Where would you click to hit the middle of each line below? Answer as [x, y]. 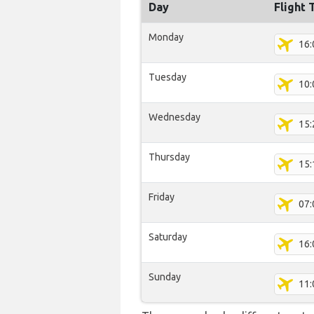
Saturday [168, 237]
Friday [162, 197]
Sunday [165, 277]
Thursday [169, 157]
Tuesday [168, 77]
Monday [166, 37]
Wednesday [175, 117]
